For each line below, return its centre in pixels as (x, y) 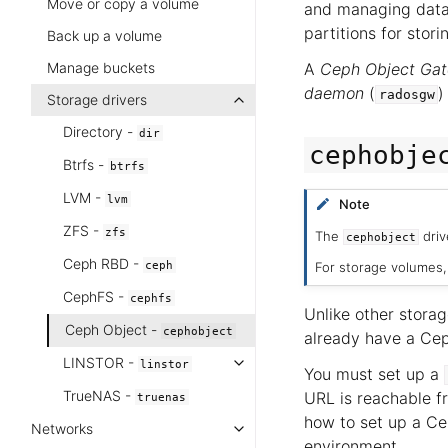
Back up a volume (104, 35)
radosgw (406, 94)
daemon (334, 93)
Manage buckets (101, 67)
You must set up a (374, 373)
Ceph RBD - (103, 263)
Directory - (100, 131)
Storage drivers (97, 99)
